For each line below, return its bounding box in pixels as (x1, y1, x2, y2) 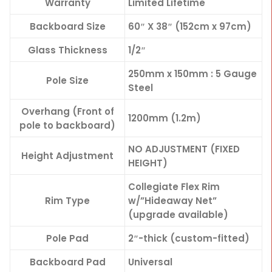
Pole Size (46, 74, 89, 87)
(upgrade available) (128, 208, 228, 221)
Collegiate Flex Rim (128, 180, 220, 193)
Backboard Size (29, 20, 106, 33)
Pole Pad (46, 232, 89, 245)
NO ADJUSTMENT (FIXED (128, 143, 240, 155)
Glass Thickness (27, 44, 107, 56)
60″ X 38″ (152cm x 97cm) (128, 20, 251, 33)
